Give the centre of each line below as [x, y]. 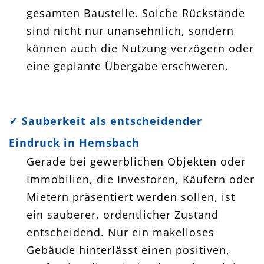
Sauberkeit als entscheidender [110, 121]
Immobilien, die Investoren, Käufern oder [141, 179]
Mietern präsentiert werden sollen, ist [131, 197]
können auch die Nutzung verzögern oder [140, 48]
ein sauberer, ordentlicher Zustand [123, 214]
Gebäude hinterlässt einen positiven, [128, 250]
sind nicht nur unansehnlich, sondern [130, 30]
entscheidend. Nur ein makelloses [121, 232]
